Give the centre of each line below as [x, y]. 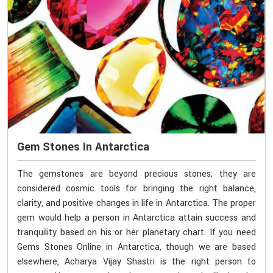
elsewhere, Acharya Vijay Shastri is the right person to [136, 262]
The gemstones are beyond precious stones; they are [136, 174]
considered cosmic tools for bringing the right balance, [136, 189]
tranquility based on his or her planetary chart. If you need [136, 233]
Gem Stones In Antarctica [83, 147]
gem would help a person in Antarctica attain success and [136, 218]
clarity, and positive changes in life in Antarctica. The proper [136, 204]
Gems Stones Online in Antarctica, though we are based [136, 247]
